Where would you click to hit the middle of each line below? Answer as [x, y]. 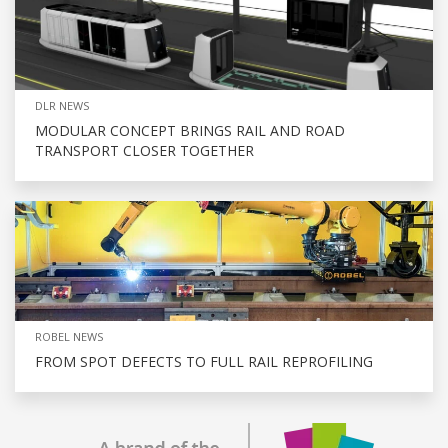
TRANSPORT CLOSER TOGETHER [144, 150]
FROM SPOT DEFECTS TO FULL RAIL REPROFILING [204, 361]
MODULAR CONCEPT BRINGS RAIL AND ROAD [190, 130]
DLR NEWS [62, 105]
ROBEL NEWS [69, 336]
